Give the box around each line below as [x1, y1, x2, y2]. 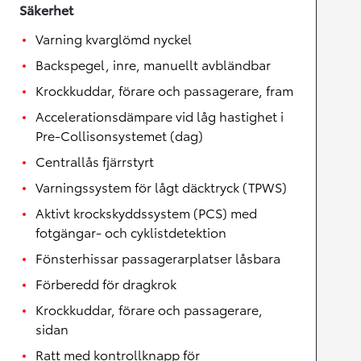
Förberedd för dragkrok [35, 274, 176, 293]
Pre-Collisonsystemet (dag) [35, 126, 203, 144]
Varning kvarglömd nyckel [35, 29, 192, 48]
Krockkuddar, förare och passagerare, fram [35, 81, 293, 99]
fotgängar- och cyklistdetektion [35, 222, 226, 241]
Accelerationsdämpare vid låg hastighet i [35, 106, 284, 125]
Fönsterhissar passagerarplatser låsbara [35, 248, 280, 267]
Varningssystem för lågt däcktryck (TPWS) [35, 177, 287, 196]
